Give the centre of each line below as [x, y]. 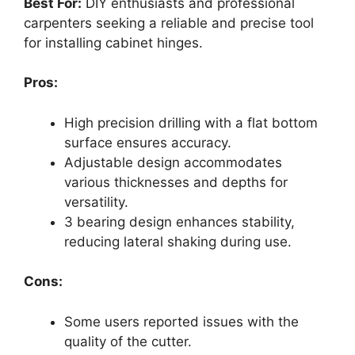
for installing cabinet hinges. [113, 42]
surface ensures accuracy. [148, 142]
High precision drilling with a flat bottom [191, 122]
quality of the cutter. [128, 341]
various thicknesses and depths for [176, 182]
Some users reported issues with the [181, 321]
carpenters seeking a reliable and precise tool [169, 23]
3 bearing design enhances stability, [179, 221]
